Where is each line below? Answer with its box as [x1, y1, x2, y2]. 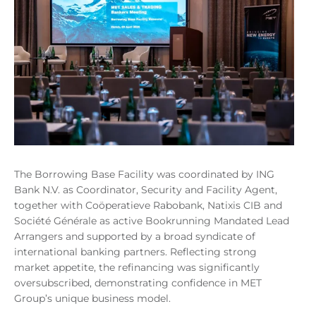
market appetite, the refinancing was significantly [14, 260, 260, 274]
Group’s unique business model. [14, 291, 174, 305]
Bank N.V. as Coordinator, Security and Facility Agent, [14, 183, 277, 196]
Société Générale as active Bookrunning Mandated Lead [14, 214, 289, 227]
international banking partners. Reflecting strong [14, 245, 257, 258]
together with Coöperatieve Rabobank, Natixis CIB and [14, 198, 282, 212]
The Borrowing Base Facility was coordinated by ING [14, 167, 274, 181]
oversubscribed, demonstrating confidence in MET [14, 276, 262, 289]
